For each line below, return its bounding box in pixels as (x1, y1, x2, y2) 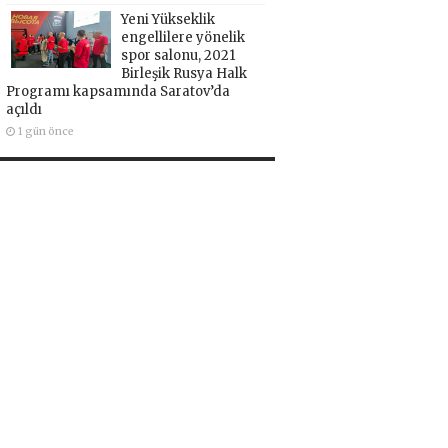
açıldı (5, 101, 42, 119)
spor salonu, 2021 (120, 47, 235, 65)
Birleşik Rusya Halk (120, 65, 247, 83)
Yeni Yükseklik (120, 11, 215, 29)
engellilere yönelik (120, 29, 245, 47)
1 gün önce (17, 125, 74, 139)
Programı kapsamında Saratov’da (5, 83, 230, 101)
